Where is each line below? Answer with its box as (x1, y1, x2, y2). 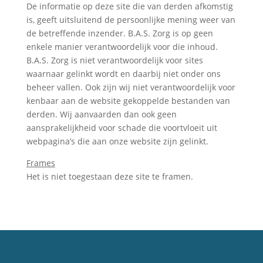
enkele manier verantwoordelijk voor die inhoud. (26, 41, 218, 52)
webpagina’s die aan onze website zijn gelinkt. (26, 136, 208, 147)
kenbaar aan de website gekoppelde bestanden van (26, 95, 230, 106)
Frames (26, 157, 55, 168)
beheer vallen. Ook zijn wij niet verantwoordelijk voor (26, 82, 235, 93)
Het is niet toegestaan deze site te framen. (26, 171, 193, 182)
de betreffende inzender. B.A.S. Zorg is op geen (26, 28, 213, 39)
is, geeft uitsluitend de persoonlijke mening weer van (26, 14, 235, 25)
